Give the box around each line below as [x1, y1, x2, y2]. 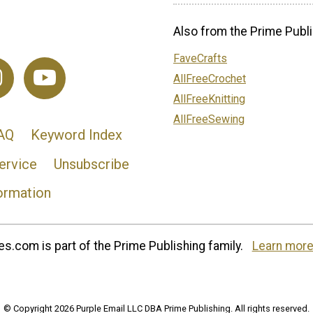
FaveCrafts [173, 52, 227, 66]
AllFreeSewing [173, 112, 245, 126]
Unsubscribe [53, 155, 129, 173]
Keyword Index [30, 126, 122, 144]
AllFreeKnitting [173, 92, 245, 106]
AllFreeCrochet [173, 72, 246, 86]
